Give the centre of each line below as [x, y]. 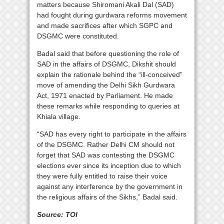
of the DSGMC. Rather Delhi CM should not [106, 145]
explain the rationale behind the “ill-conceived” [110, 75]
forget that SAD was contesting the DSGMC [106, 155]
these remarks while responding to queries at [108, 106]
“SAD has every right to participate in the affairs [112, 134]
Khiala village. [59, 117]
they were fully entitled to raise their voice [102, 176]
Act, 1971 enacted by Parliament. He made [105, 96]
